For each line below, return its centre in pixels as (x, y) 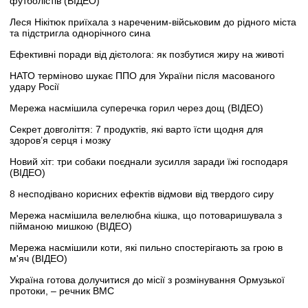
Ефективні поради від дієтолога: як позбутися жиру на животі (147, 54)
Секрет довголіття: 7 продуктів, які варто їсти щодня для (136, 129)
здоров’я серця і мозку (60, 140)
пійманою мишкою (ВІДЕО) (71, 226)
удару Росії (34, 86)
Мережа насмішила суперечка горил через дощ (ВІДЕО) (136, 108)
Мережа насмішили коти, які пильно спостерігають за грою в (146, 247)
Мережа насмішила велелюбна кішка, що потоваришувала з (146, 215)
